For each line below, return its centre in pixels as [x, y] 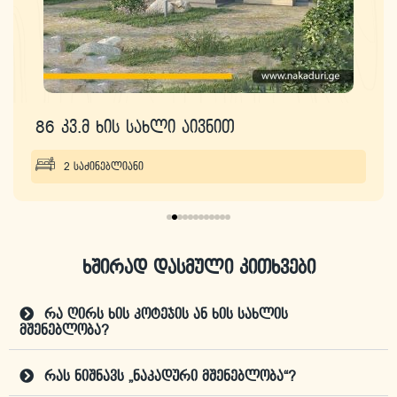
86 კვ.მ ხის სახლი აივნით [135, 128]
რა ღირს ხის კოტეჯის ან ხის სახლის [166, 315]
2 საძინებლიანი [104, 167]
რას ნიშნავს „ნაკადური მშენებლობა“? [170, 378]
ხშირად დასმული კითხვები [198, 269]
